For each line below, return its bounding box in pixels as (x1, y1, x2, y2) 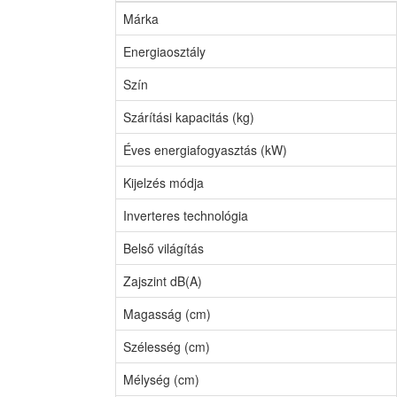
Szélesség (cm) (123, 338, 210, 355)
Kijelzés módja (123, 174, 204, 191)
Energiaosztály (123, 43, 206, 60)
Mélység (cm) (123, 370, 199, 388)
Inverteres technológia (123, 206, 248, 224)
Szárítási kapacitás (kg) (123, 108, 254, 126)
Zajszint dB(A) (123, 272, 202, 290)
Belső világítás (123, 239, 204, 257)
